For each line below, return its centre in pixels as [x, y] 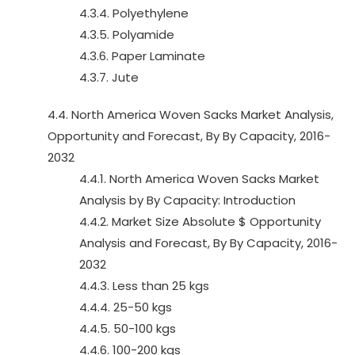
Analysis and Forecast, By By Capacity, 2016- [208, 243]
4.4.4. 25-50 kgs [126, 307]
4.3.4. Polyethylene [134, 13]
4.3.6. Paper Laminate [142, 56]
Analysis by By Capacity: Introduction [187, 200]
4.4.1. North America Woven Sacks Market [199, 179]
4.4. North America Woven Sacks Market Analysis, [191, 115]
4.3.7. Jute [109, 77]
